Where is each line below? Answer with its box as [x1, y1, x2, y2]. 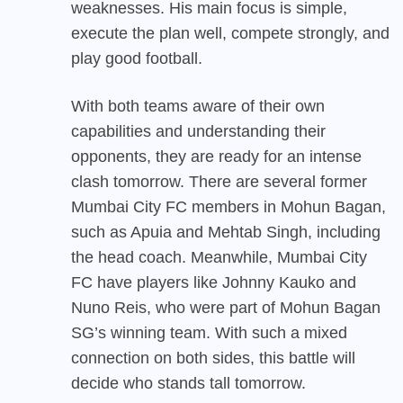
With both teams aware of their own [71, 96, 325, 115]
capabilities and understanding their [71, 121, 326, 140]
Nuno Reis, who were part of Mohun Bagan [71, 298, 381, 317]
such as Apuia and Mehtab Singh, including [71, 222, 381, 241]
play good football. [71, 49, 202, 67]
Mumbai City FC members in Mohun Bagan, [71, 197, 386, 216]
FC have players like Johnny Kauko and [71, 273, 356, 291]
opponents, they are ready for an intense [71, 147, 362, 166]
